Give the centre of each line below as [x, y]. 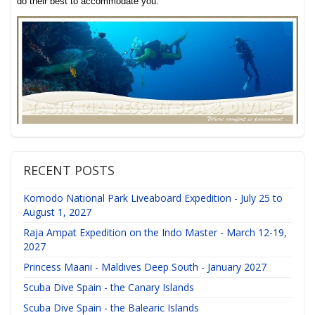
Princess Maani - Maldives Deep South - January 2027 [144, 267]
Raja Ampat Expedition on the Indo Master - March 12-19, [155, 233]
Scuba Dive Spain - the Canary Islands [108, 288]
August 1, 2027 [57, 212]
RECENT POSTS [69, 170]
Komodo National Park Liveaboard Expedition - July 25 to [153, 198]
